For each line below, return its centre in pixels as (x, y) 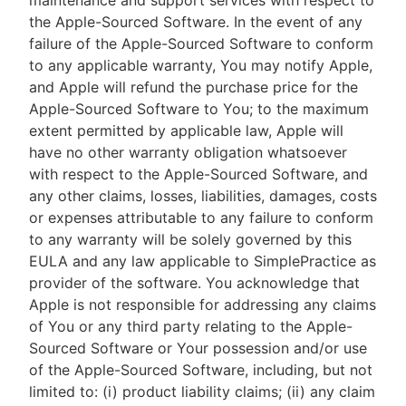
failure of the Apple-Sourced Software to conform (201, 43)
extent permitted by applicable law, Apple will (186, 130)
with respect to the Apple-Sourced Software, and (198, 174)
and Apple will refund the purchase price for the (193, 87)
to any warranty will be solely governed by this (190, 239)
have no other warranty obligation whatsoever (188, 152)
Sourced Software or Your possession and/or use (198, 348)
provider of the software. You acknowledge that (194, 283)
